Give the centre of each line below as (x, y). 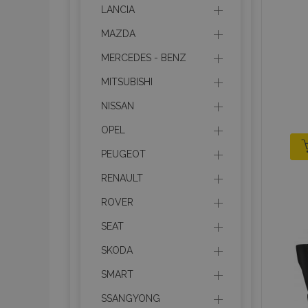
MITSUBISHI (127, 82)
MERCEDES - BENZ (144, 58)
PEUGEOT (123, 154)
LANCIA (118, 10)
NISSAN (118, 106)
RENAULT (122, 178)
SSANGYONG (131, 298)
